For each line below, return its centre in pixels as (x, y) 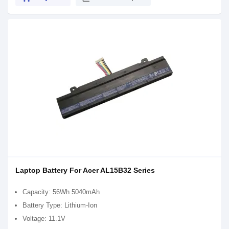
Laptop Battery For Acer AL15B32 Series (85, 170)
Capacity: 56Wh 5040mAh (61, 192)
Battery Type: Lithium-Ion (60, 205)
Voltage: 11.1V (44, 219)
